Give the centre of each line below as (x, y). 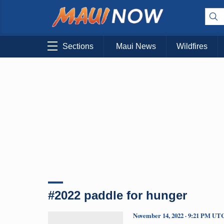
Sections (78, 46)
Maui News (136, 46)
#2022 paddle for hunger (117, 195)
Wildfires (192, 46)
